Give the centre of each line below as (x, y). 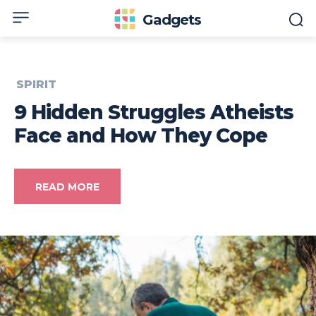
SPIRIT (36, 85)
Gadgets (172, 20)
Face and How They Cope (141, 136)
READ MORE (67, 187)
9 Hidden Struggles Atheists (154, 113)
